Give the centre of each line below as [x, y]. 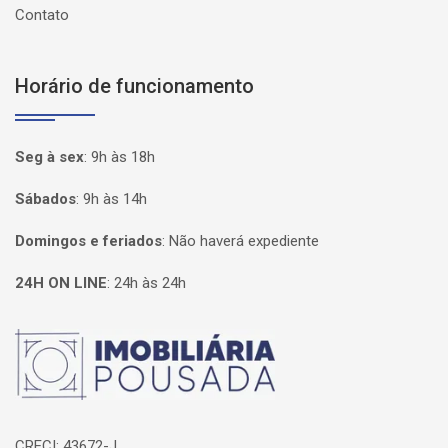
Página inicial [72, 343]
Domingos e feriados [88, 240]
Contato [42, 14]
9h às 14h [115, 198]
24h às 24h [150, 282]
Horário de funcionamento [134, 85]
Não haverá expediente [244, 240]
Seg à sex [49, 156]
